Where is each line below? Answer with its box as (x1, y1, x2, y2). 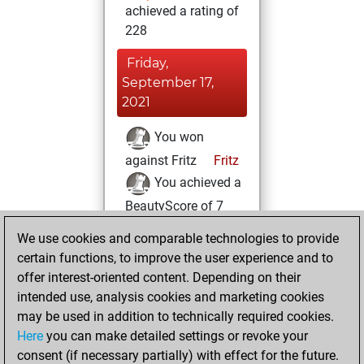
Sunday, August (127, 276, 229, 292)
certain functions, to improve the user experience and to (17, 250, 333, 266)
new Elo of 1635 (125, 244, 218, 259)
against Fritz (125, 153, 197, 168)
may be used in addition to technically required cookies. (17, 309, 334, 324)
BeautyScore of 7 (125, 198, 223, 214)
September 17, (122, 75, 214, 90)
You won (151, 129, 204, 145)
